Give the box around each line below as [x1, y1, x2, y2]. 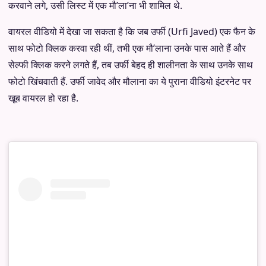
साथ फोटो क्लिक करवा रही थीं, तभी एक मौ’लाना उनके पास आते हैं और [8, 42, 246, 55]
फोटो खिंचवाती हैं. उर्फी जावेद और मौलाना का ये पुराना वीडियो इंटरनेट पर [8, 75, 251, 88]
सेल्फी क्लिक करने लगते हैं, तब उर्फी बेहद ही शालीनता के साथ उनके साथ [8, 58, 253, 72]
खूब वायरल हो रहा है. [8, 91, 78, 105]
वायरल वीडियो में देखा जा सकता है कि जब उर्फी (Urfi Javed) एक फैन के [8, 25, 255, 39]
